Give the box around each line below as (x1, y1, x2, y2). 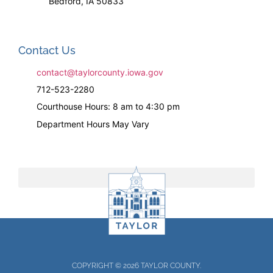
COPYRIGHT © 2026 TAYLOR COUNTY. (72, 261, 201, 271)
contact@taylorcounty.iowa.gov (37, 66, 163, 77)
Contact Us (18, 43, 76, 57)
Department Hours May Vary (37, 118, 149, 129)
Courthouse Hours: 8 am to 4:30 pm (37, 101, 180, 112)
